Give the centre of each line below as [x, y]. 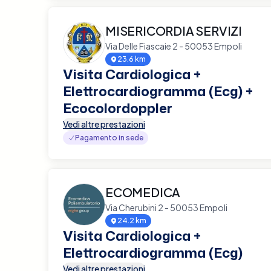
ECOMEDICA [143, 192]
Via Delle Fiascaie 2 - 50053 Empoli [174, 46]
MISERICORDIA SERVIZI [174, 30]
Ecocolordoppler [118, 108]
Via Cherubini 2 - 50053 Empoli [166, 207]
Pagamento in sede [109, 137]
